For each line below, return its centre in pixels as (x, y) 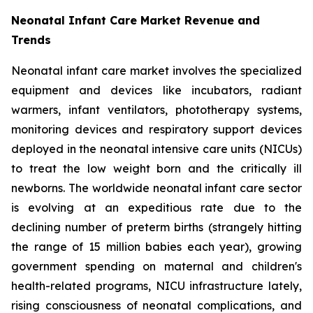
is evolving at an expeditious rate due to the (156, 207)
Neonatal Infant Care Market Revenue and (136, 20)
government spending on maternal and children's (156, 266)
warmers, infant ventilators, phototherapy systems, (156, 109)
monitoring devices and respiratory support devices (156, 129)
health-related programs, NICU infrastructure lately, (156, 285)
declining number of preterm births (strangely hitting (156, 227)
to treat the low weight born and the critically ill (156, 168)
